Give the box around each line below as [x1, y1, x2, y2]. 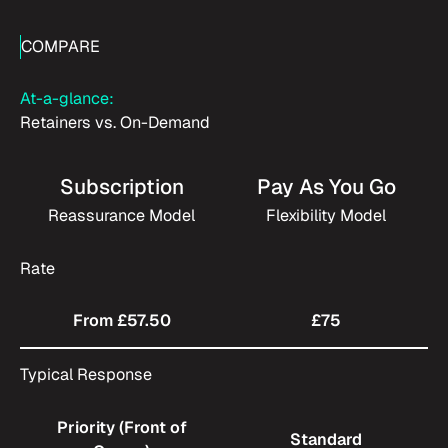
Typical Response [19, 364, 152, 386]
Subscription [59, 173, 184, 201]
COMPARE [21, 35, 101, 57]
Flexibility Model [266, 205, 387, 227]
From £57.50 [72, 310, 171, 332]
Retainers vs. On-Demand [19, 112, 210, 134]
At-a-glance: [19, 88, 114, 110]
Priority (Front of [56, 416, 187, 438]
